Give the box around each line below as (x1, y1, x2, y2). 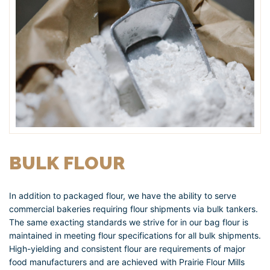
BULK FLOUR (9, 152, 125, 174)
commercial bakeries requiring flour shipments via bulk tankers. (9, 204, 258, 215)
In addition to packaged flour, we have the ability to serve (9, 190, 236, 201)
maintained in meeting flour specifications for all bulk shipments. (9, 230, 261, 241)
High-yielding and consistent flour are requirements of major (9, 243, 245, 254)
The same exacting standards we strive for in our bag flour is (9, 217, 248, 228)
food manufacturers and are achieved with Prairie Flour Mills (9, 257, 245, 268)
